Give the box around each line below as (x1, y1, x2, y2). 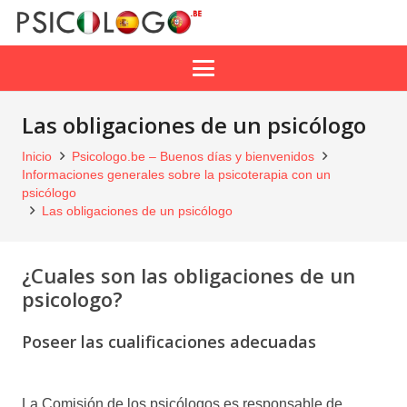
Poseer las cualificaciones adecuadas (22, 331, 316, 352)
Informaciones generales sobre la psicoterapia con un (22, 167, 331, 182)
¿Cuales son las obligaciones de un (22, 262, 355, 289)
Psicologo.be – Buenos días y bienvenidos (72, 149, 315, 164)
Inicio (22, 149, 52, 164)
